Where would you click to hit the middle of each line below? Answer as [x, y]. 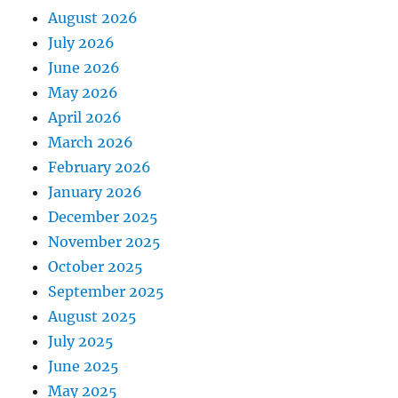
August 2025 [93, 317]
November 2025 [105, 242]
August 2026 [93, 18]
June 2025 [84, 366]
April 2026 [85, 118]
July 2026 [82, 43]
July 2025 [81, 342]
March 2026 [91, 143]
